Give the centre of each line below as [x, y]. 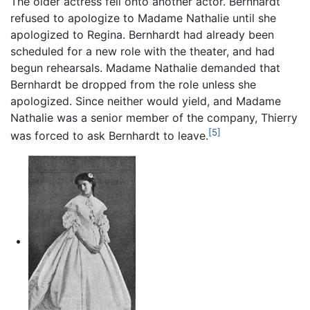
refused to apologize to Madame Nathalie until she [143, 18]
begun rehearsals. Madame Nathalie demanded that [145, 68]
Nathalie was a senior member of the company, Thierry [154, 118]
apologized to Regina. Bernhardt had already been [142, 35]
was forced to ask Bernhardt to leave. [109, 136]
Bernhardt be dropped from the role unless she [133, 85]
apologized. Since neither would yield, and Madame [146, 101]
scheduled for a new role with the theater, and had [143, 52]
